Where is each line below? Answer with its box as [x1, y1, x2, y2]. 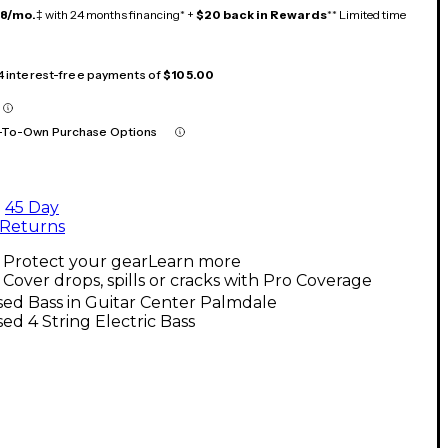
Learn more [148, 251, 241, 271]
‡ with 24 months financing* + [36, 6, 196, 22]
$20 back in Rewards [196, 6, 327, 22]
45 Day [5, 197, 59, 217]
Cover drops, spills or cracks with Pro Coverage [3, 270, 372, 290]
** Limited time [327, 6, 406, 22]
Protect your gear [3, 251, 148, 271]
